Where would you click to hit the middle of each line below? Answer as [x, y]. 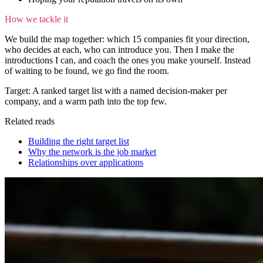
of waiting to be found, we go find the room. [87, 70]
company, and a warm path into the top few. [86, 101]
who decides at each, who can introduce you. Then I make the [119, 49]
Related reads [30, 121]
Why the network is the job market [92, 151]
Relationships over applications [86, 162]
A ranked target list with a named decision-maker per [129, 90]
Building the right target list [79, 141]
